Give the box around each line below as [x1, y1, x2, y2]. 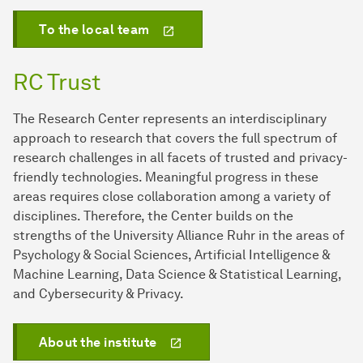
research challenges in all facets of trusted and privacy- [13, 150, 348, 166]
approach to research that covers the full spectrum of [13, 130, 337, 147]
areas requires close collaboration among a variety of [13, 189, 331, 205]
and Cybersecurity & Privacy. [13, 286, 184, 302]
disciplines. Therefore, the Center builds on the [13, 208, 293, 224]
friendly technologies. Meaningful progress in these [13, 169, 318, 186]
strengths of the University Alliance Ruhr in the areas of [13, 228, 344, 244]
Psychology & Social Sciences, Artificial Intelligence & [13, 247, 330, 263]
